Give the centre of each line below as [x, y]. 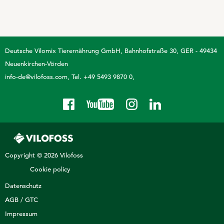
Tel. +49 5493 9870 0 [102, 76]
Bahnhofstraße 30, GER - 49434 [171, 50]
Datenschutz [23, 185]
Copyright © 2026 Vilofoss [44, 155]
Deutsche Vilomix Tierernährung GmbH [63, 50]
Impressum [21, 213]
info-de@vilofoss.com [36, 76]
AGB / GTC [21, 199]
